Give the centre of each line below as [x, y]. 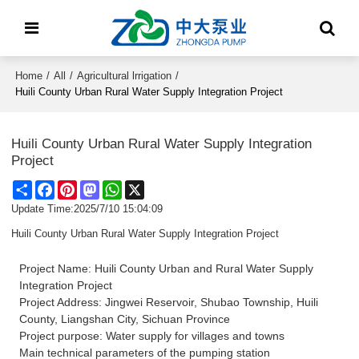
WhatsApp [146, 187]
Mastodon [123, 187]
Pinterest [98, 187]
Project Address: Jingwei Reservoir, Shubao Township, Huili [169, 303]
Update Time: [43, 209]
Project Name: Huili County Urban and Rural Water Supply [167, 269]
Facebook [78, 187]
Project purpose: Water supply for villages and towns [152, 336]
